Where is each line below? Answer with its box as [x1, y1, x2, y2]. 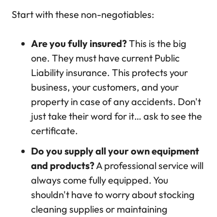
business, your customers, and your [31, 81, 179, 93]
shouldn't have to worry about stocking [31, 188, 195, 201]
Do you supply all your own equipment [31, 145, 199, 157]
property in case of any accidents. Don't [31, 95, 201, 108]
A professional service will [94, 159, 203, 172]
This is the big [127, 37, 186, 50]
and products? [31, 159, 94, 172]
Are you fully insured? [31, 37, 127, 50]
